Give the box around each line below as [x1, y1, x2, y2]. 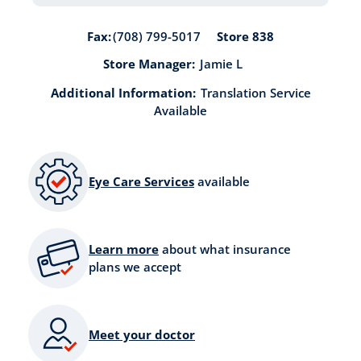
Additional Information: [50, 84, 196, 101]
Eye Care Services [89, 173, 194, 190]
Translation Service [200, 84, 311, 101]
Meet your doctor [89, 326, 195, 343]
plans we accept [89, 259, 181, 276]
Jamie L [199, 55, 243, 72]
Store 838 [217, 27, 274, 44]
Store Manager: [102, 55, 195, 72]
